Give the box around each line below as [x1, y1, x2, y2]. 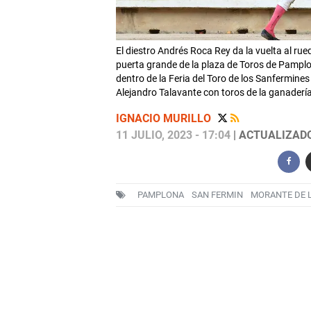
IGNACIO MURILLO [115, 112, 214, 126]
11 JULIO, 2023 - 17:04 [115, 128, 230, 142]
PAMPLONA [137, 190, 184, 201]
